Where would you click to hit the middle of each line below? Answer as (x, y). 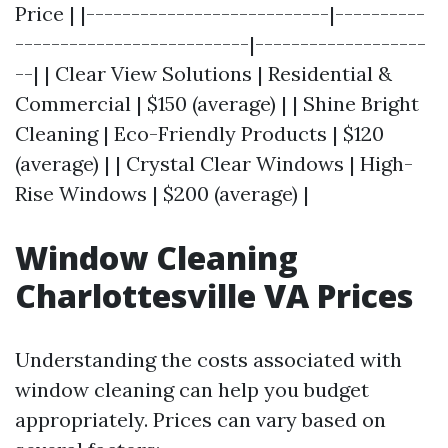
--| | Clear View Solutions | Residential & (203, 73)
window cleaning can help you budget (192, 389)
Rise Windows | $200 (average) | (162, 193)
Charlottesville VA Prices (214, 295)
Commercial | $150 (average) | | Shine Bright (217, 103)
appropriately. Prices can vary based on (200, 419)
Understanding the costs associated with (208, 359)
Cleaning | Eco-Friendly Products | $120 (199, 133)
